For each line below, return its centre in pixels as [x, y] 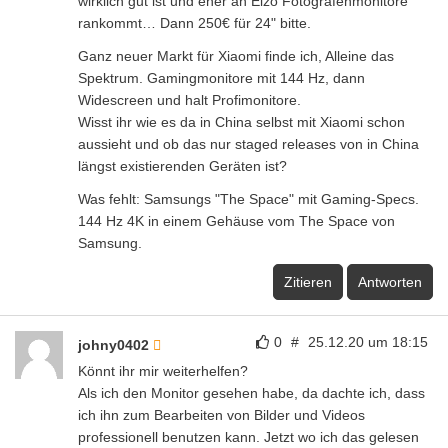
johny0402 [115, 345]
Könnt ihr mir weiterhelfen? [163, 371]
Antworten [390, 282]
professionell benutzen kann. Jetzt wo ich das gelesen [248, 437]
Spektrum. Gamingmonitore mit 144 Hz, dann [221, 78]
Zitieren [308, 282]
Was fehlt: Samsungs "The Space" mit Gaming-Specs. [248, 199]
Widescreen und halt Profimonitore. [189, 100]
